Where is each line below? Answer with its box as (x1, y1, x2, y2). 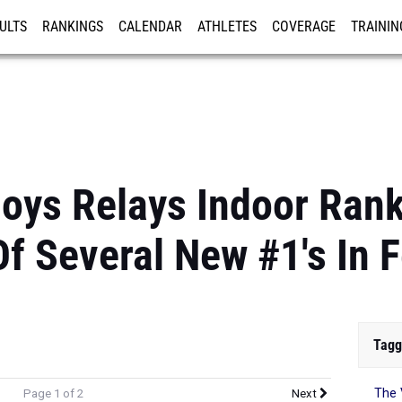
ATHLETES (197, 19, 257, 35)
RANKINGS (42, 19, 103, 35)
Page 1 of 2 (22, 382, 83, 396)
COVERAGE (272, 19, 336, 35)
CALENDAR (118, 19, 182, 35)
